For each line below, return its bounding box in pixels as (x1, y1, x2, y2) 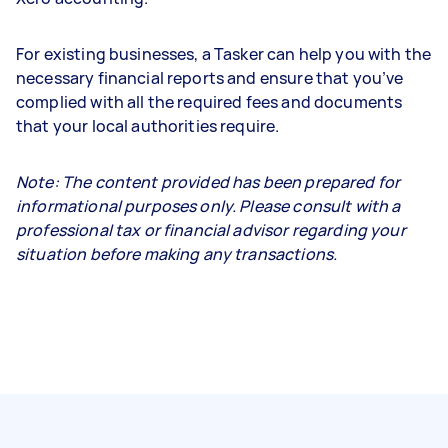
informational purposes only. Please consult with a (16, 194, 401, 217)
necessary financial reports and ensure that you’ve (16, 66, 404, 89)
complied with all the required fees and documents (16, 90, 403, 113)
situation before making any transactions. (16, 242, 338, 265)
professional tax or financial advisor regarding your (16, 218, 406, 241)
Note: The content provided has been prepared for (16, 170, 401, 193)
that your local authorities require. (16, 114, 283, 137)
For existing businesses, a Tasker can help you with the (16, 42, 432, 65)
